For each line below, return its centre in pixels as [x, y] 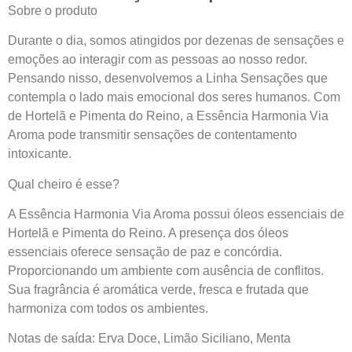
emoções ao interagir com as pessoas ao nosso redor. [158, 60]
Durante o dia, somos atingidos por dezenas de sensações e [176, 41]
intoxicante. [40, 154]
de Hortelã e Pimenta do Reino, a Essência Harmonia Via [168, 116]
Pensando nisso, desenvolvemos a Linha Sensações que [168, 79]
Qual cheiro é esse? [64, 184]
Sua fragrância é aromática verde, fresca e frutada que [158, 290]
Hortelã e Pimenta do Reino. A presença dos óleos [148, 233]
